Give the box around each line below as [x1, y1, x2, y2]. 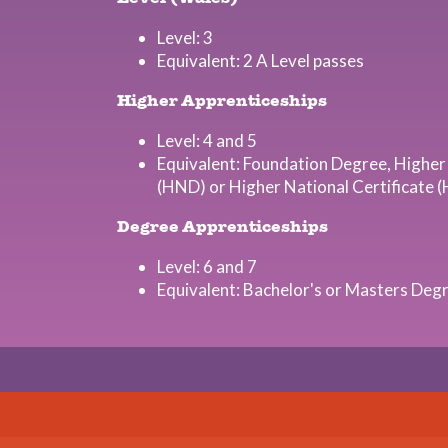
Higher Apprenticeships [117, 93, 327, 110]
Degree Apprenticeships [117, 219, 328, 236]
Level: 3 [157, 27, 213, 48]
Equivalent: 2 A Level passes [157, 50, 364, 71]
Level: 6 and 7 [157, 256, 257, 277]
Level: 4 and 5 [157, 130, 257, 151]
